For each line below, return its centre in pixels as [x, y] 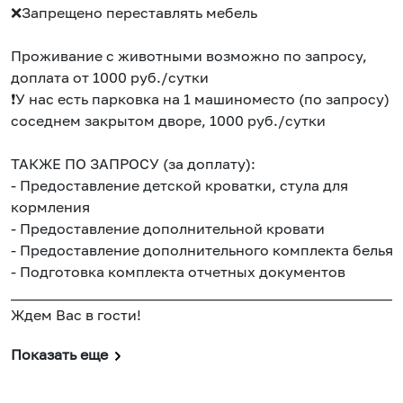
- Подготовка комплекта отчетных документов [178, 272]
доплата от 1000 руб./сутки [110, 78]
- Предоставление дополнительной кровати [168, 229]
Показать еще [59, 355]
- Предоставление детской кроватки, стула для [179, 186]
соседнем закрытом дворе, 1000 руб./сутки [168, 121]
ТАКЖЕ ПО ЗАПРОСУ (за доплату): [133, 164]
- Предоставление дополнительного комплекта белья [202, 251]
